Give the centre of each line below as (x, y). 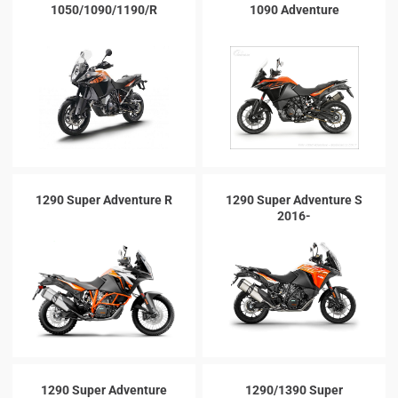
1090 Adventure (294, 10)
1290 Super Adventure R (104, 200)
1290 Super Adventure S (294, 200)
